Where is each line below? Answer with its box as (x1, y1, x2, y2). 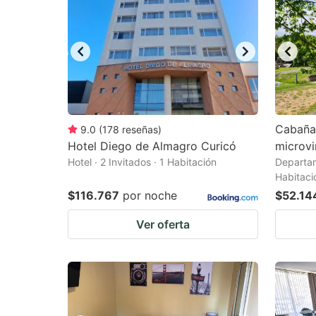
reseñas (122, 123, 158, 135)
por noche (123, 188, 177, 202)
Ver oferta (136, 217, 190, 231)
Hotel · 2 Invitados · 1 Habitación (68, 156, 217, 168)
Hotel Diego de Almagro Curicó (68, 139, 236, 153)
